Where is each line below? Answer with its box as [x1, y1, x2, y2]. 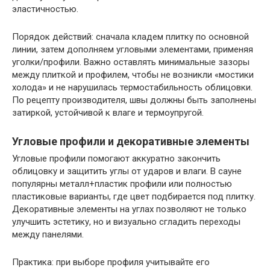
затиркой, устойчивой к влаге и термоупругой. [12, 107, 204, 118]
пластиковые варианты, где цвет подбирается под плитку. [12, 190, 256, 202]
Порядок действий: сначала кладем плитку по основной [12, 31, 249, 42]
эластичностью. [12, 3, 78, 14]
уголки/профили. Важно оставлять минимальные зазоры [12, 56, 250, 67]
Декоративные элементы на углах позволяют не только [12, 203, 246, 215]
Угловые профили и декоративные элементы [12, 134, 250, 148]
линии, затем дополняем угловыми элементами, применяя [12, 43, 253, 55]
